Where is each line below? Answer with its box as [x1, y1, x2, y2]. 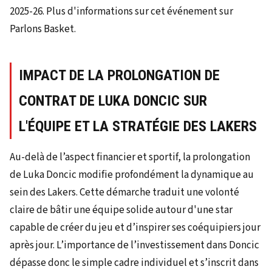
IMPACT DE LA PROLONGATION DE [19, 66, 220, 84]
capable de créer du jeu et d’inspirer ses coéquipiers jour [10, 220, 260, 235]
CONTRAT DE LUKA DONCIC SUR [19, 92, 207, 109]
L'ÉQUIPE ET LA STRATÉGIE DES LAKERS [19, 117, 257, 135]
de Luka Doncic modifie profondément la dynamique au [10, 167, 254, 182]
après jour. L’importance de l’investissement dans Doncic [10, 237, 259, 253]
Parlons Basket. [10, 21, 76, 36]
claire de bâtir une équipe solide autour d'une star [10, 202, 233, 217]
